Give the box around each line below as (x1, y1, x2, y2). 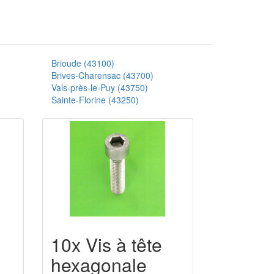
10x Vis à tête (50, 231, 162, 257)
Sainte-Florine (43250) (51, 93, 139, 106)
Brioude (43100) (51, 56, 114, 69)
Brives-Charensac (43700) (51, 68, 154, 81)
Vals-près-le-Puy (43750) (51, 81, 148, 94)
